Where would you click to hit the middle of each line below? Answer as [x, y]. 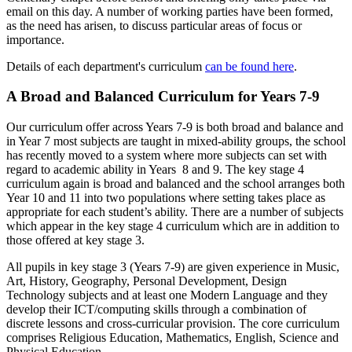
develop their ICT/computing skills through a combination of [156, 310]
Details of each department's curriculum [106, 66]
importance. [37, 39]
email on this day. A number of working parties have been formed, [170, 11]
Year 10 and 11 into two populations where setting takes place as [166, 198]
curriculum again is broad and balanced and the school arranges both [176, 184]
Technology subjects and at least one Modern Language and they [167, 295]
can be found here [249, 66]
